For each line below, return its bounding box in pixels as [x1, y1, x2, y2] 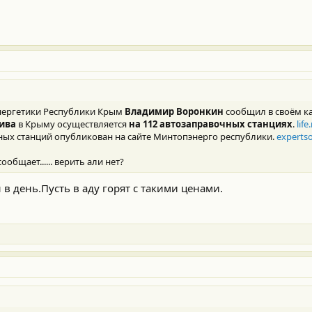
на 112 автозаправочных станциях [129, 118, 292, 131]
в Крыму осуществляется [16, 118, 129, 131]
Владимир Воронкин [125, 105, 224, 118]
